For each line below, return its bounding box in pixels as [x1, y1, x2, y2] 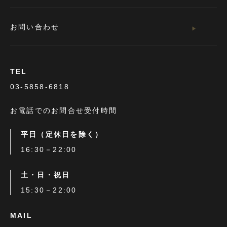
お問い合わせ [10, 23, 60, 31]
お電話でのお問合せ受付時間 [10, 106, 118, 115]
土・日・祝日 [21, 171, 70, 179]
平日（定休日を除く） [21, 130, 103, 139]
